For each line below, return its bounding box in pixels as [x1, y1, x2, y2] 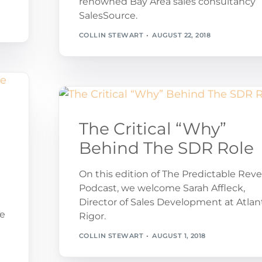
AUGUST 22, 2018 [152, 31, 211, 40]
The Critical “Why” [78, 118, 226, 139]
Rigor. [78, 210, 106, 222]
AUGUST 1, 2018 [152, 232, 206, 240]
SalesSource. [78, 9, 137, 21]
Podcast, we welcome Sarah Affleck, [78, 182, 245, 194]
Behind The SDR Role [78, 137, 254, 158]
